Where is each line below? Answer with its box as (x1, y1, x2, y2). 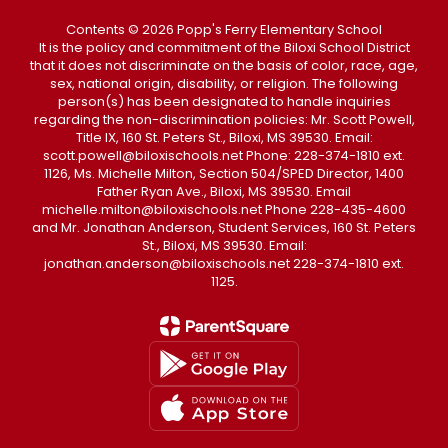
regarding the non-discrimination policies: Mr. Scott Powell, (33, 110, 415, 130)
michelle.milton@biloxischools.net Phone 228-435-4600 (42, 200, 406, 220)
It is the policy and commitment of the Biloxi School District (38, 38, 410, 58)
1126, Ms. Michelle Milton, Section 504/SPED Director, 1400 (44, 164, 404, 184)
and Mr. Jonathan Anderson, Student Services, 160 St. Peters (32, 218, 416, 238)
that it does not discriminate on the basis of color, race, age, (30, 56, 418, 76)
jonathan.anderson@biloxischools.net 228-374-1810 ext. (44, 254, 404, 274)
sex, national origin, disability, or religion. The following (50, 74, 398, 94)
